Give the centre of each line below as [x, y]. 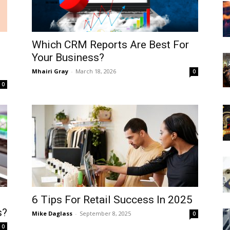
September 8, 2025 [105, 213]
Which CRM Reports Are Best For [110, 45]
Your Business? [68, 57]
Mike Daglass [52, 213]
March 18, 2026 [96, 71]
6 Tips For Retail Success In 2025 [112, 200]
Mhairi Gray [50, 71]
